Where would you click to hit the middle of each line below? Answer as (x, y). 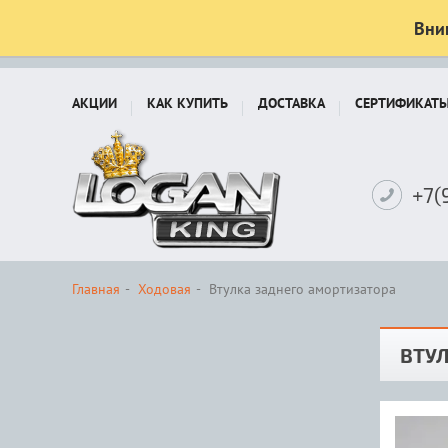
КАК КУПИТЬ (187, 103)
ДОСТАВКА (291, 103)
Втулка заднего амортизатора (302, 289)
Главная (96, 289)
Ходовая (164, 289)
